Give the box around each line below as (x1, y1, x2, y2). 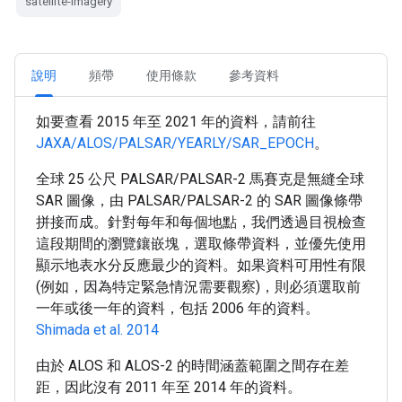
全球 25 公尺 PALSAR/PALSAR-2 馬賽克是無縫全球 (36, 170, 364, 188)
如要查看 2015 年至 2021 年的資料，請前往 (36, 113, 316, 130)
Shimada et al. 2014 (36, 321, 159, 338)
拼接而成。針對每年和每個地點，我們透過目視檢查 (36, 214, 366, 231)
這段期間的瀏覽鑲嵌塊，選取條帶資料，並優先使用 (36, 235, 366, 252)
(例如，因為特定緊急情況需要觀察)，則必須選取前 (36, 278, 361, 295)
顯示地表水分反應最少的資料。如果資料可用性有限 (36, 257, 366, 274)
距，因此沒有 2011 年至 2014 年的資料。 (36, 379, 301, 396)
